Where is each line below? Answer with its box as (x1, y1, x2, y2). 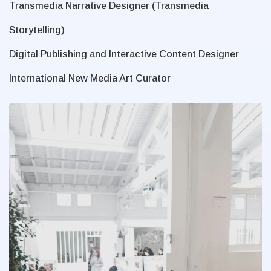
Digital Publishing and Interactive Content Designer (9, 49, 239, 60)
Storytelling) (9, 25, 65, 36)
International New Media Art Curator (9, 73, 171, 84)
